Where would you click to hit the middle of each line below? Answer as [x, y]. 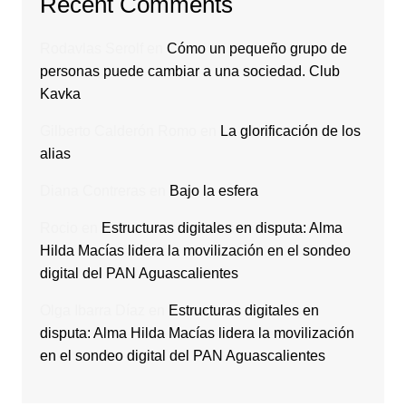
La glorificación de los [290, 131]
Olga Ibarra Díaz [92, 311]
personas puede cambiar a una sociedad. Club [189, 72]
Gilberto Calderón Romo [118, 131]
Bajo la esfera [213, 191]
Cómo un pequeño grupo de [256, 49]
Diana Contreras [92, 191]
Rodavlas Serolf [91, 49]
